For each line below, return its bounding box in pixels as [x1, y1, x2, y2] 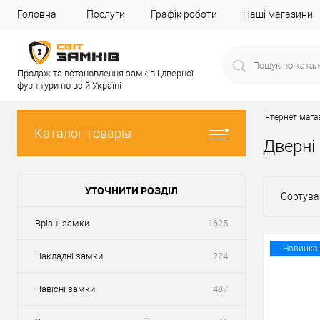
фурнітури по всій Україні [17, 80, 121, 91]
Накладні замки [35, 251, 103, 261]
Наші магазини [243, 9, 313, 20]
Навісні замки [35, 284, 95, 294]
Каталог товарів [34, 126, 131, 141]
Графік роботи [151, 9, 217, 20]
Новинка [282, 244, 317, 254]
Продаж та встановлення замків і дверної [17, 68, 194, 79]
